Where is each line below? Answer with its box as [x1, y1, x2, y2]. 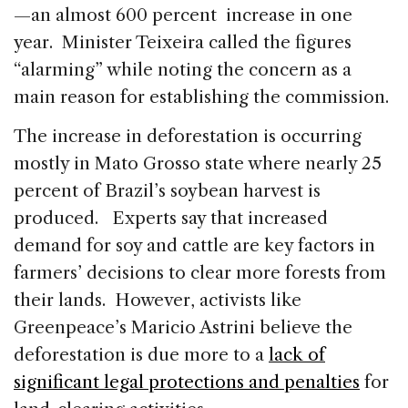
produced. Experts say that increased [14, 207, 328, 229]
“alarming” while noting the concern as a [14, 58, 352, 80]
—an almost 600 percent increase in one [14, 4, 352, 25]
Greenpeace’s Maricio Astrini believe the [14, 316, 352, 338]
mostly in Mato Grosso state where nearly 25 [14, 152, 382, 174]
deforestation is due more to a [14, 343, 269, 365]
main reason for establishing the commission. [14, 86, 393, 107]
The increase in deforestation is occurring [14, 125, 362, 147]
